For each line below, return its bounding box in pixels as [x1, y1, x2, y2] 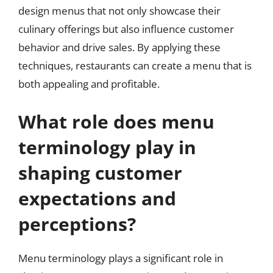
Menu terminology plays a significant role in [18, 250, 223, 265]
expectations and [18, 185, 176, 211]
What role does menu [18, 108, 214, 134]
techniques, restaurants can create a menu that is [18, 58, 252, 73]
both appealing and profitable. [18, 77, 160, 91]
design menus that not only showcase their [18, 4, 221, 18]
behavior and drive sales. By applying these [18, 40, 221, 54]
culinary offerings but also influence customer [18, 22, 234, 36]
